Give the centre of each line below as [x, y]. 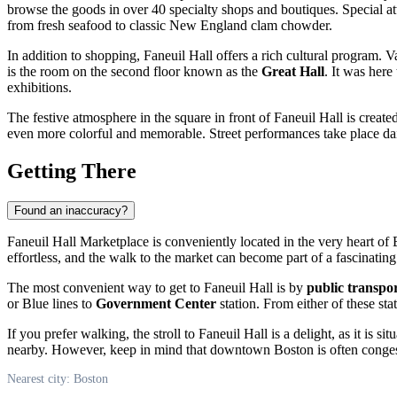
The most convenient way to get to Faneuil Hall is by [157, 287]
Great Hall [293, 71]
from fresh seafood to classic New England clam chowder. [170, 25]
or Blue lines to [51, 303]
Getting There [72, 171]
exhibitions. [39, 87]
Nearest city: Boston [58, 378]
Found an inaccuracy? [71, 210]
